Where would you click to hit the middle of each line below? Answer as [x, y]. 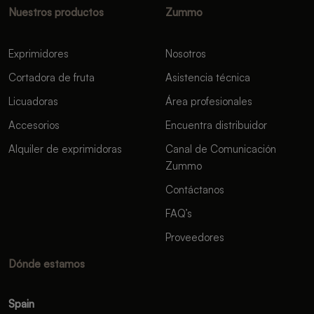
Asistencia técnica [208, 77]
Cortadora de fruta [52, 77]
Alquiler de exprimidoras [65, 149]
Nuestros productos [56, 12]
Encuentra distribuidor [216, 125]
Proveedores [195, 237]
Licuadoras [33, 101]
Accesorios [34, 125]
